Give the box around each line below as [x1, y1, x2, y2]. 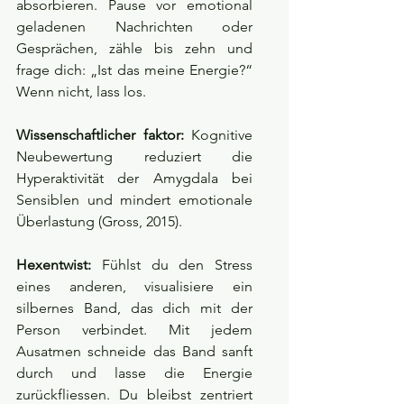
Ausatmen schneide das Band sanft [16, 343, 252, 361]
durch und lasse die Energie [16, 364, 252, 382]
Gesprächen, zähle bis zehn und [16, 40, 252, 58]
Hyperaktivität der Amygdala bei [16, 170, 252, 188]
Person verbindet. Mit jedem [16, 321, 252, 339]
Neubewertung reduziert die [16, 148, 252, 166]
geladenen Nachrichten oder [16, 18, 252, 36]
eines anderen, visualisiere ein [16, 278, 252, 296]
